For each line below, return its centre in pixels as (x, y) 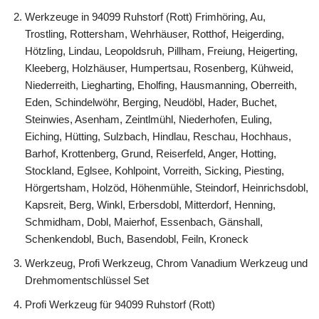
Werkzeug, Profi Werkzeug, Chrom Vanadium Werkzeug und (166, 263)
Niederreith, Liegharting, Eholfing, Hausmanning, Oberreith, (161, 85)
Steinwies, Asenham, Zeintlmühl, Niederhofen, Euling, (148, 119)
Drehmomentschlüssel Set (87, 280)
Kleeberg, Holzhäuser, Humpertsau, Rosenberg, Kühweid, (159, 68)
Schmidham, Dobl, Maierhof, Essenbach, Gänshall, (144, 221)
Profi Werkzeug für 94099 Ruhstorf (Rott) (120, 304)
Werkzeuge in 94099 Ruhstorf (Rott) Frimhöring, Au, (145, 16)
